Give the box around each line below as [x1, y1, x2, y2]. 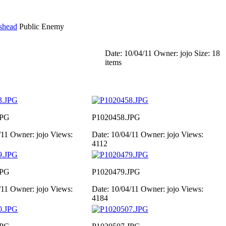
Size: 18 [194, 49, 220, 58]
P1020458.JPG [92, 113, 140, 122]
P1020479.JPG [92, 167, 140, 176]
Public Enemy [19, 22, 64, 31]
